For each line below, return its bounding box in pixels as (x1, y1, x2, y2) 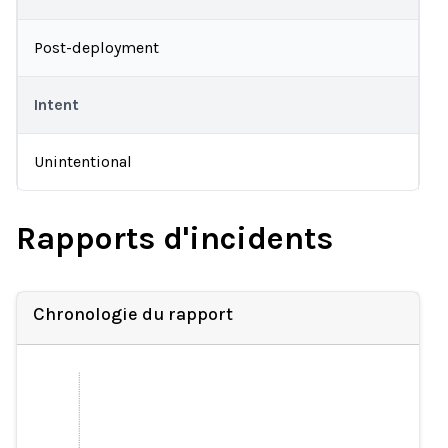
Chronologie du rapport (33, 303, 233, 325)
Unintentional (34, 152, 132, 171)
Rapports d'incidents (16, 220, 333, 257)
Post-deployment (34, 38, 159, 57)
